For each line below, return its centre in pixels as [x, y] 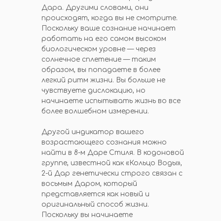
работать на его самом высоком [104, 39]
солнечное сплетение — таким [99, 59]
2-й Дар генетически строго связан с [112, 173]
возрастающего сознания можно [104, 142]
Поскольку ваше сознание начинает [109, 28]
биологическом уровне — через [99, 49]
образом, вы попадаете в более [101, 70]
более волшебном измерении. [95, 111]
